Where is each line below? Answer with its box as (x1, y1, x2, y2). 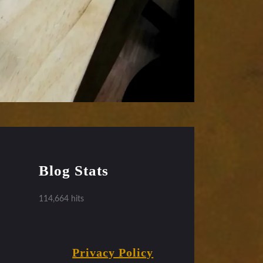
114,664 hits (38, 194, 84, 203)
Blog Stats (38, 162, 109, 178)
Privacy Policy (72, 245, 154, 259)
